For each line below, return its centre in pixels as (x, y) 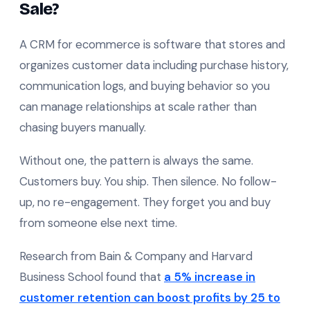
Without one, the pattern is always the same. (136, 161)
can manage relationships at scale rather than (138, 107)
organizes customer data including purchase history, (154, 65)
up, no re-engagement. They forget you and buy (145, 202)
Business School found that (92, 277)
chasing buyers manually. (83, 128)
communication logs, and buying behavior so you (145, 86)
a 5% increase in (210, 277)
